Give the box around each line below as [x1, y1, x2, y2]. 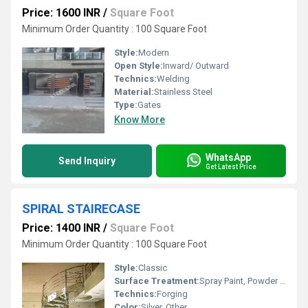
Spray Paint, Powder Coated [199, 276, 280, 286]
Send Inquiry [58, 155, 115, 166]
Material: [114, 87, 154, 97]
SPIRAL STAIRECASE [22, 201, 140, 216]
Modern [138, 47, 169, 58]
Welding [157, 74, 190, 84]
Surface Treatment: [114, 276, 199, 286]
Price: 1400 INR [22, 221, 100, 234]
